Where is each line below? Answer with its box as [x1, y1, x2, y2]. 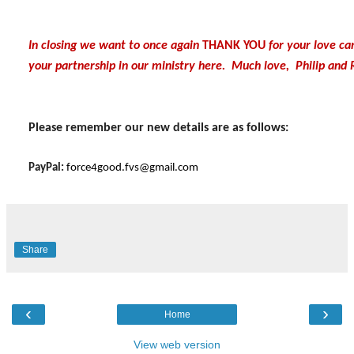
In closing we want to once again [28, 39, 202, 52]
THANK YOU [202, 39, 265, 52]
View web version [134, 337, 220, 351]
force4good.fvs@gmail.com [66, 161, 198, 174]
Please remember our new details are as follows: [28, 121, 288, 134]
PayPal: [28, 161, 66, 174]
